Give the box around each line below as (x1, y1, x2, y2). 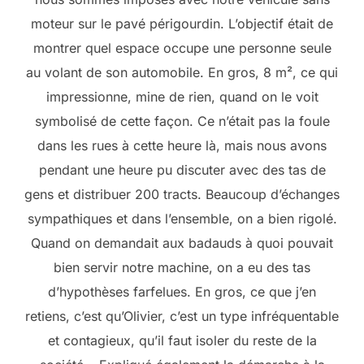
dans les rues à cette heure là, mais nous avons (37, 137, 327, 154)
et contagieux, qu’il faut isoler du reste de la (47, 332, 317, 349)
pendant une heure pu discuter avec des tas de (38, 162, 326, 179)
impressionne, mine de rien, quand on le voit (45, 89, 318, 106)
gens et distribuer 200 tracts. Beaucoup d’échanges (24, 186, 340, 203)
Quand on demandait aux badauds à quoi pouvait (31, 235, 333, 252)
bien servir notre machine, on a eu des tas (54, 259, 310, 276)
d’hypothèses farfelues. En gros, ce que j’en (48, 284, 316, 301)
